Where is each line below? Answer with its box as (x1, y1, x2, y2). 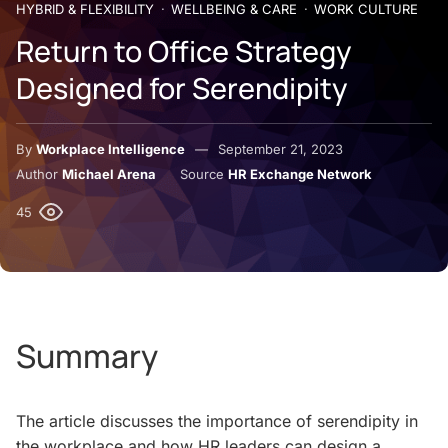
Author (16, 166, 62, 182)
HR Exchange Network (228, 166, 372, 182)
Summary (16, 334, 158, 378)
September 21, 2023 (217, 141, 343, 157)
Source (180, 166, 228, 182)
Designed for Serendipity (16, 68, 348, 108)
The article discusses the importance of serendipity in (16, 411, 418, 431)
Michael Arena (62, 166, 156, 182)
